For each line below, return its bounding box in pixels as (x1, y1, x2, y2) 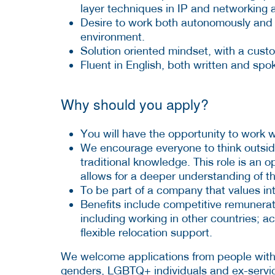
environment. (80, 29, 145, 43)
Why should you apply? (61, 93, 209, 114)
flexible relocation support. (80, 225, 212, 239)
